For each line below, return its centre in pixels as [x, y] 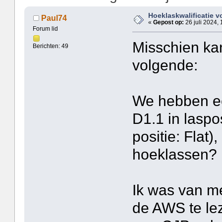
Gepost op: [169, 22]
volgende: [165, 65]
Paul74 [54, 18]
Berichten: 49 [51, 46]
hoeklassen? [174, 155]
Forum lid [46, 29]
